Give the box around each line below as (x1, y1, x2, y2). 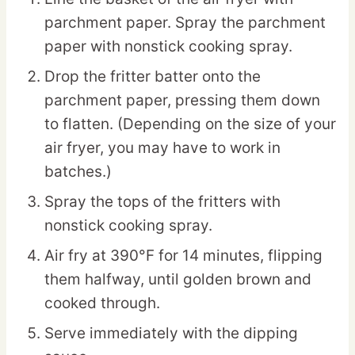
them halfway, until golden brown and (44, 270, 311, 289)
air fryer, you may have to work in (44, 139, 281, 158)
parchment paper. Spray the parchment (44, 13, 326, 32)
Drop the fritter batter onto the (44, 67, 261, 86)
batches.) (44, 162, 112, 181)
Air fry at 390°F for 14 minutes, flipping (44, 246, 323, 265)
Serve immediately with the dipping (44, 324, 298, 343)
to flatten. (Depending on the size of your (44, 115, 336, 134)
